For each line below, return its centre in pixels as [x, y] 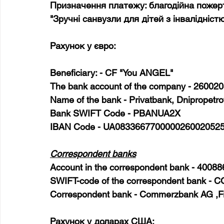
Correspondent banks [93, 154]
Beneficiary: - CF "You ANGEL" [111, 73]
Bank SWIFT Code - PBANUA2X [115, 113]
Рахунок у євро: [83, 46]
